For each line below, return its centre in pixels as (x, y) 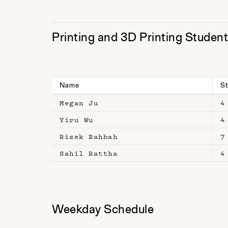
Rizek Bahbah (89, 137)
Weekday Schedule (103, 210)
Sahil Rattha (89, 153)
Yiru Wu (77, 120)
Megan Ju (79, 103)
